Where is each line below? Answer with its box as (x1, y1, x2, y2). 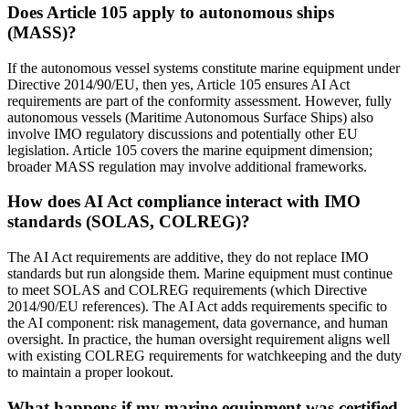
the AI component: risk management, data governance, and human (7, 315, 388, 331)
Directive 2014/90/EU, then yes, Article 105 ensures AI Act (7, 76, 350, 92)
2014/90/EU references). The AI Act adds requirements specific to (7, 299, 387, 315)
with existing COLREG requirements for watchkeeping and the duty (7, 348, 402, 364)
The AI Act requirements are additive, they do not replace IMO (7, 249, 369, 266)
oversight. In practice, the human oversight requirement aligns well (7, 331, 390, 348)
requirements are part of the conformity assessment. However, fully (7, 92, 392, 109)
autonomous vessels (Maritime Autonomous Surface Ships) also (7, 109, 373, 125)
